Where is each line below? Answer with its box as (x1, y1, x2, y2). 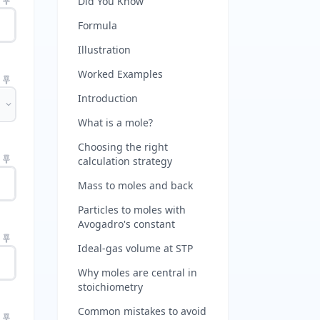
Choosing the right (78, 140, 168, 154)
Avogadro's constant (78, 217, 175, 231)
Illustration (78, 43, 131, 56)
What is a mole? (78, 116, 153, 129)
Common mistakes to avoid (78, 304, 206, 318)
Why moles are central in (78, 266, 197, 279)
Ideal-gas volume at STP (78, 241, 193, 255)
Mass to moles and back (78, 179, 193, 192)
